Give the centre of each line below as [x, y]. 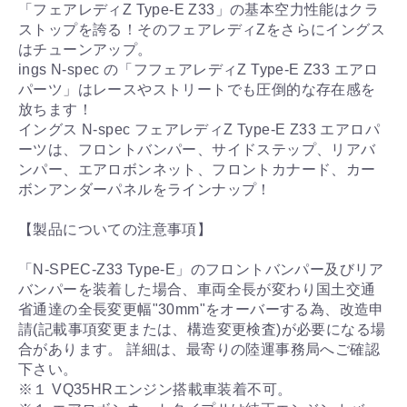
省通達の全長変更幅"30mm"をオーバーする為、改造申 [201, 309]
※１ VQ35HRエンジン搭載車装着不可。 [155, 389]
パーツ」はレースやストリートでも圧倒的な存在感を [197, 89]
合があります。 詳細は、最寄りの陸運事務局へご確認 [199, 349]
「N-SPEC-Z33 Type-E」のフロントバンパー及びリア [201, 269]
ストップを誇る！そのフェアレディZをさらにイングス [202, 30]
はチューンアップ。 [85, 50]
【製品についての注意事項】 [115, 229]
